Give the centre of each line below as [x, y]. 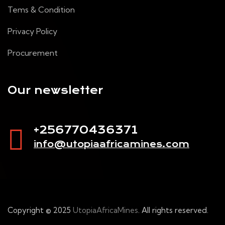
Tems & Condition [41, 10]
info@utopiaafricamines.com [111, 144]
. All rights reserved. [173, 210]
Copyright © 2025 [40, 210]
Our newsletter [55, 90]
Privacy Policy [32, 31]
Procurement [33, 53]
